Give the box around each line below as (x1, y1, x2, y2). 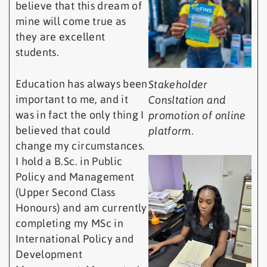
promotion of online (148, 109, 246, 122)
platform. (148, 125, 194, 138)
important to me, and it (15, 93, 129, 106)
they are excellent (15, 30, 105, 44)
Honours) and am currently (15, 201, 147, 215)
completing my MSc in (15, 217, 124, 230)
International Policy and (15, 232, 134, 246)
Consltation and (148, 94, 226, 107)
